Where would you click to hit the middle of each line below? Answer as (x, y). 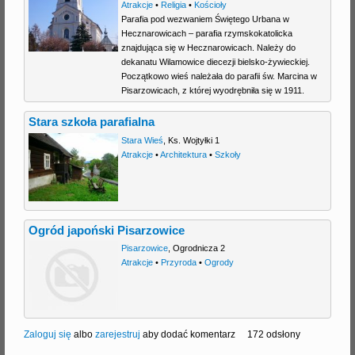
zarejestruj (118, 335)
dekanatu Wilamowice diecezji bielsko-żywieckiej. (215, 61)
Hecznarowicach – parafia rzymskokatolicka (206, 33)
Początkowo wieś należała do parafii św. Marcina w (219, 76)
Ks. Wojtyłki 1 (193, 140)
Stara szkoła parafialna (92, 122)
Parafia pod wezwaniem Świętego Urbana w (205, 19)
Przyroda (178, 263)
